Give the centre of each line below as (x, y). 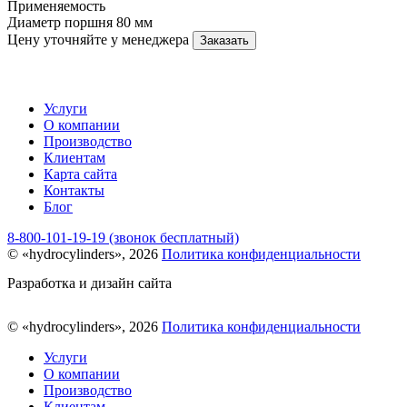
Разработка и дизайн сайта (89, 283)
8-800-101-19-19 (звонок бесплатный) (123, 237)
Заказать (224, 40)
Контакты (74, 190)
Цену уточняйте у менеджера (98, 39)
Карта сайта (80, 174)
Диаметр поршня (60, 22)
